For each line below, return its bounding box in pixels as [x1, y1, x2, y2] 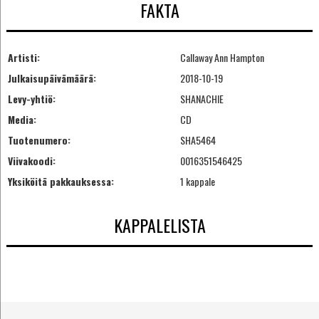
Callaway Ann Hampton [179, 49, 264, 65]
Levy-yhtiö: [7, 90, 56, 106]
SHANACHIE [179, 90, 224, 106]
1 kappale [179, 173, 215, 189]
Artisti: [7, 49, 40, 65]
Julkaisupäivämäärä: [7, 70, 96, 85]
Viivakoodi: [7, 152, 56, 168]
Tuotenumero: [7, 132, 70, 147]
